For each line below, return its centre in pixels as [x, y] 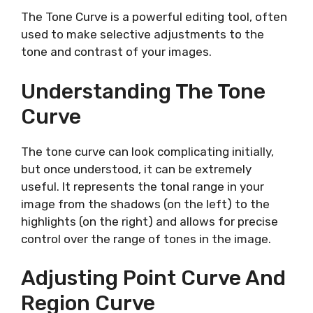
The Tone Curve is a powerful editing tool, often [154, 17]
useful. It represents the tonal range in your [143, 186]
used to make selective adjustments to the [143, 34]
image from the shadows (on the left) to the [145, 204]
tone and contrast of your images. [116, 52]
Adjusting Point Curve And [153, 278]
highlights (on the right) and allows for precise [150, 221]
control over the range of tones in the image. [146, 239]
